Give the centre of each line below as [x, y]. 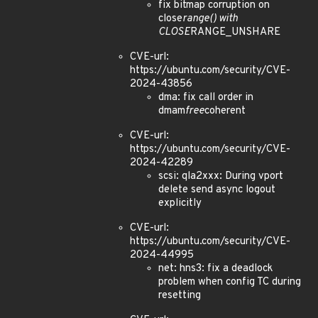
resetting [180, 296]
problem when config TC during [230, 282]
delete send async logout [217, 190]
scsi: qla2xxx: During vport [221, 176]
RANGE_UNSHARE [235, 32]
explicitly [180, 203]
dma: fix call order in [206, 98]
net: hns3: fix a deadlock [215, 269]
